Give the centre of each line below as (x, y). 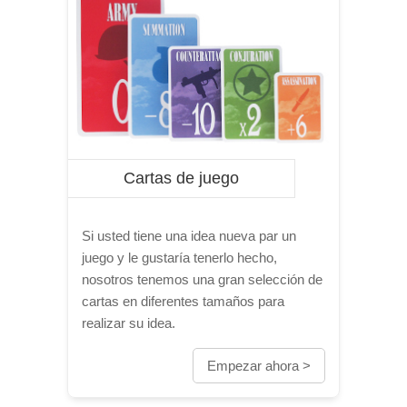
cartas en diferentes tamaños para (183, 301)
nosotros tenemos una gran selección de (202, 279)
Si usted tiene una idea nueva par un (189, 236)
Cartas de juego (181, 178)
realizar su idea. (129, 323)
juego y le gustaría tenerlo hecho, (179, 258)
